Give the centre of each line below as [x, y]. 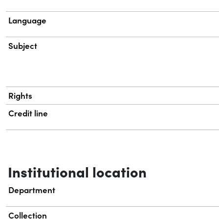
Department [32, 190]
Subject [23, 46]
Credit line [28, 113]
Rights [21, 96]
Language [28, 20]
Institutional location [77, 171]
